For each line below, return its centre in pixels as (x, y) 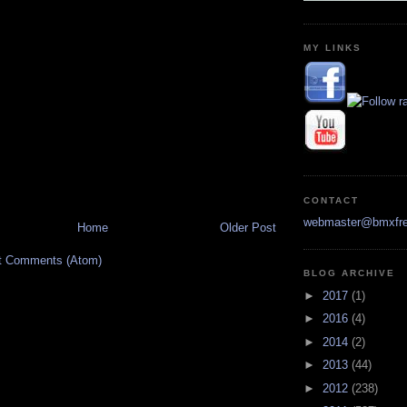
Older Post (248, 228)
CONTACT (332, 200)
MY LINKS (333, 48)
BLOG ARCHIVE (350, 273)
